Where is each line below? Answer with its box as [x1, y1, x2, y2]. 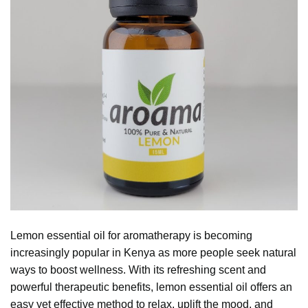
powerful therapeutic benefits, [10, 280, 156, 293]
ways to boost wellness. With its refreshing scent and [10, 263, 266, 276]
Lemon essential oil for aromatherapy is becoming [10, 229, 252, 241]
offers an [250, 280, 292, 293]
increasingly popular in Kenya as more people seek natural [10, 246, 296, 258]
